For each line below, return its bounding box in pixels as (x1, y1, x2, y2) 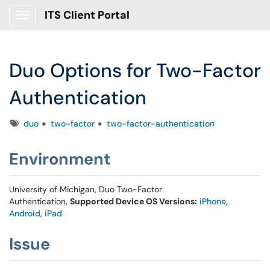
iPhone (199, 196, 226, 207)
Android (9, 208, 40, 219)
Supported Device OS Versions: (70, 196, 197, 207)
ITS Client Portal (45, 8, 130, 22)
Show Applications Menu (22, 19, 118, 30)
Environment (9, 148, 111, 169)
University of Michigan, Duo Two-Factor (9, 184, 162, 195)
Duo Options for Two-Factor (9, 58, 261, 83)
